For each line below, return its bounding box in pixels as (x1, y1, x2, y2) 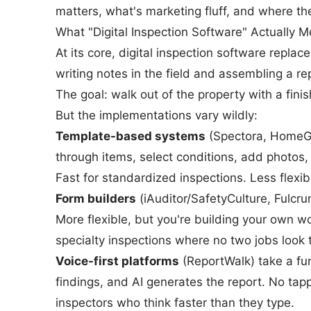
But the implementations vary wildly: (56, 108, 258, 122)
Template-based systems (56, 129, 205, 143)
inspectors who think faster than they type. (56, 296, 294, 310)
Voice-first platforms (56, 254, 179, 268)
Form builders (56, 192, 136, 205)
